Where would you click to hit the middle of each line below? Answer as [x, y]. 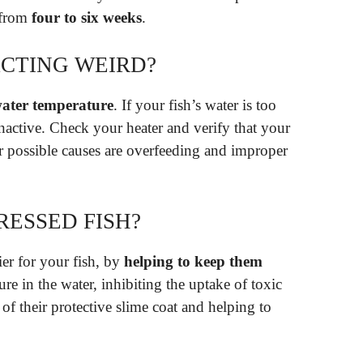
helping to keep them [193, 261]
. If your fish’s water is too [195, 105]
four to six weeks [87, 17]
